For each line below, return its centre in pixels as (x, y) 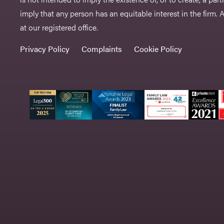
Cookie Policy (158, 49)
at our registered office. (59, 27)
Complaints (102, 49)
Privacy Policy (45, 49)
